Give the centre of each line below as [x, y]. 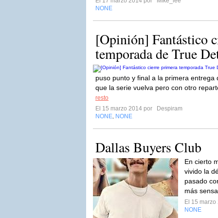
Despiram [169, 109]
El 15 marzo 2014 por [125, 109]
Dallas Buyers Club [148, 147]
